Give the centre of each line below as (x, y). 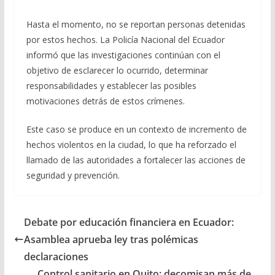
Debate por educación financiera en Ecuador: (129, 223)
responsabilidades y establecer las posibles (111, 86)
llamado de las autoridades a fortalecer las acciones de (136, 160)
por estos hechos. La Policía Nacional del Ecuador (125, 40)
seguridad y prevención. (73, 176)
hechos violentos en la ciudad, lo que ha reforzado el (131, 145)
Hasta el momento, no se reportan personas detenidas (136, 25)
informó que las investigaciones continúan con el (123, 55)
